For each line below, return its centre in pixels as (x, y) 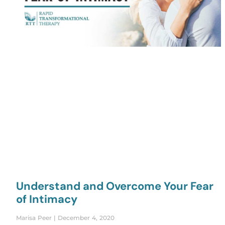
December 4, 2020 (85, 217)
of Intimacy (47, 199)
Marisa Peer (35, 217)
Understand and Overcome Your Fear (115, 186)
